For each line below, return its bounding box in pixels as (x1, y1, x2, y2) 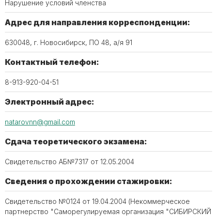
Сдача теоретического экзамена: (5, 137, 147, 146)
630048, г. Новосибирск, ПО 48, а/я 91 (5, 38, 132, 46)
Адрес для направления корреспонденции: (5, 17, 190, 27)
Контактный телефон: (5, 57, 99, 67)
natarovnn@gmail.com (5, 118, 75, 126)
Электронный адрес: (5, 97, 94, 107)
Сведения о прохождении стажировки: (5, 176, 172, 186)
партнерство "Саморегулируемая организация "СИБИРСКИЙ (5, 207, 211, 216)
